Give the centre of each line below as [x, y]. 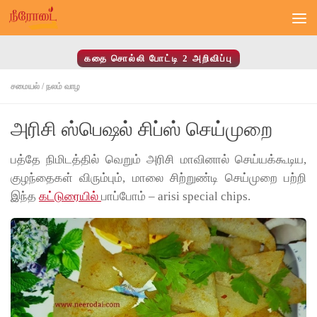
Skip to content [52, 19]
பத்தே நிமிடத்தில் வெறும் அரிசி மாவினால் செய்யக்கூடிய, [158, 160]
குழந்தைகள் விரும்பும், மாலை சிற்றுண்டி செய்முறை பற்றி [158, 178]
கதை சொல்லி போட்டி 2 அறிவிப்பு [158, 58]
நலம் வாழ [63, 86]
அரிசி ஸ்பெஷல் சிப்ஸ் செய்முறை [142, 129]
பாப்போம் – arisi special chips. [176, 196]
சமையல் [25, 86]
